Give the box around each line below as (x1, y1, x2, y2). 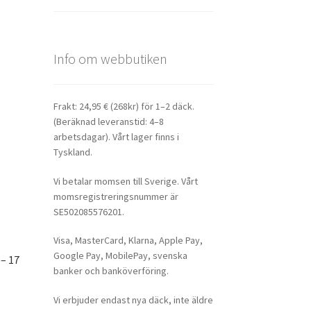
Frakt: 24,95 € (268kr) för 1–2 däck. (53, 99, 194, 112)
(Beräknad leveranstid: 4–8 (53, 115, 164, 128)
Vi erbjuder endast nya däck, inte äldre (53, 294, 213, 307)
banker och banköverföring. (53, 264, 169, 278)
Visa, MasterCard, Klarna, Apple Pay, (53, 234, 203, 247)
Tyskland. (53, 145, 92, 158)
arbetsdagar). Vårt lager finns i (53, 130, 179, 143)
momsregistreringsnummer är (53, 190, 178, 203)
